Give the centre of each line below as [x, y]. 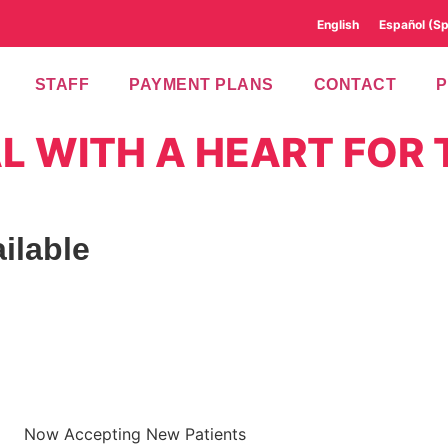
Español [402, 24]
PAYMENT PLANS [201, 84]
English [338, 24]
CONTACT [355, 84]
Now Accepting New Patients [134, 433]
